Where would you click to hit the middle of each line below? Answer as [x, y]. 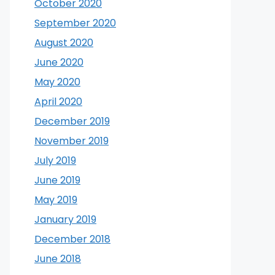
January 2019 [65, 219]
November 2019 [72, 141]
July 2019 [55, 161]
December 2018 [72, 239]
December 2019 [72, 121]
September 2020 [75, 23]
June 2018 [58, 259]
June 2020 [59, 62]
